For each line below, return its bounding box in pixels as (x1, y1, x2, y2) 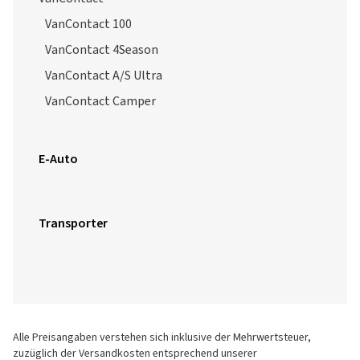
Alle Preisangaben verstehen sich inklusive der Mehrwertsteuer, (13, 329, 311, 346)
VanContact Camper (45, 92, 156, 110)
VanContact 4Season (45, 41, 158, 59)
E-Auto (39, 150, 78, 168)
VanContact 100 (45, 15, 132, 33)
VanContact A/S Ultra (45, 67, 162, 84)
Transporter (39, 215, 108, 232)
